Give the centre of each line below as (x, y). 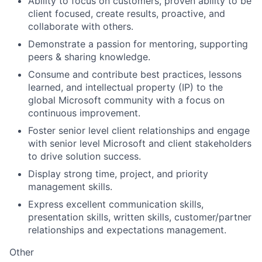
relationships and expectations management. (127, 230)
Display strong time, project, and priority (118, 174)
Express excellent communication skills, (116, 204)
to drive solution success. (85, 156)
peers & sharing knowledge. (89, 57)
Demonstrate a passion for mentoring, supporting (138, 44)
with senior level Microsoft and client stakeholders (140, 143)
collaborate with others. (81, 26)
